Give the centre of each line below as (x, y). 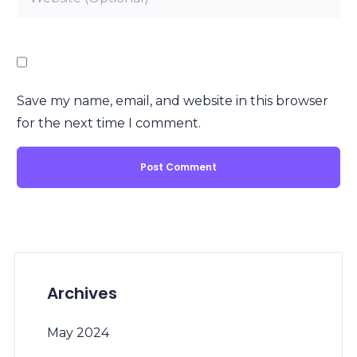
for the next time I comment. (109, 124)
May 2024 (78, 333)
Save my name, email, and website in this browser (173, 101)
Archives (82, 294)
